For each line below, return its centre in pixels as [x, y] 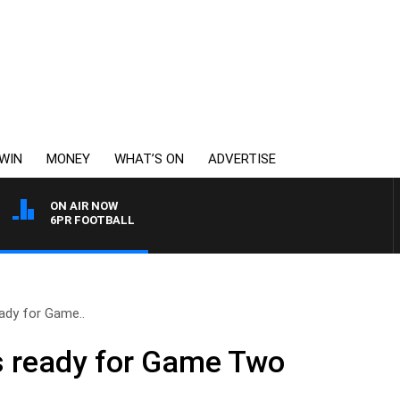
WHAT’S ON [149, 159]
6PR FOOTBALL [92, 220]
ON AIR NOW [84, 206]
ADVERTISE [242, 159]
